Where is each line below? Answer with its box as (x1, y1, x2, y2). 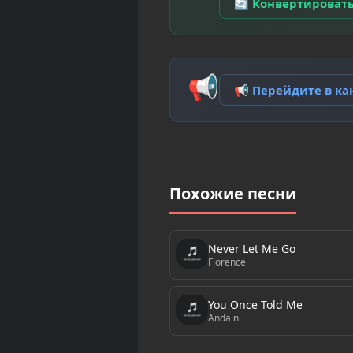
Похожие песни (169, 183, 296, 205)
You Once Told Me (207, 296, 303, 312)
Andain (207, 310, 239, 325)
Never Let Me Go (207, 240, 295, 256)
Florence (207, 255, 246, 269)
